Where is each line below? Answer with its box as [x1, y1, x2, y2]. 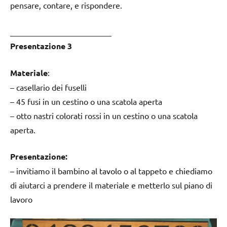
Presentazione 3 [10, 41, 72, 52]
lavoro [10, 194, 32, 205]
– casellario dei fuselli [10, 82, 87, 93]
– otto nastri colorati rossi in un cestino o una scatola [10, 110, 198, 121]
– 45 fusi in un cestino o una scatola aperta [10, 96, 162, 107]
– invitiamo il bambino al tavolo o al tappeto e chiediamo [10, 166, 212, 176]
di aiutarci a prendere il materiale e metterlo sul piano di [10, 180, 212, 191]
